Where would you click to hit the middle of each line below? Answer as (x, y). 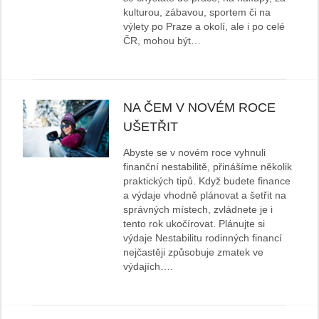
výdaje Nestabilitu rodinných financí (203, 238)
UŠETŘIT (151, 127)
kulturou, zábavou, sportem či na (197, 12)
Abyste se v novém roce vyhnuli (195, 153)
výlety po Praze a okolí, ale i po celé (204, 27)
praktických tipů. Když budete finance (207, 181)
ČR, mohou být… (162, 41)
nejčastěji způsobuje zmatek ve (194, 252)
